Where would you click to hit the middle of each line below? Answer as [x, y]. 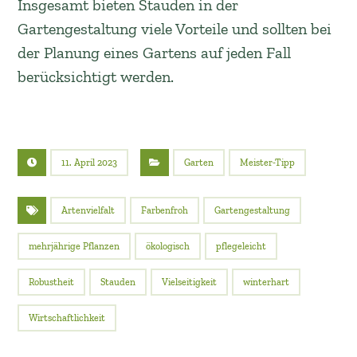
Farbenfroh [165, 210]
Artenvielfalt [88, 210]
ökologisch [168, 246]
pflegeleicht [241, 246]
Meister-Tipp [268, 163]
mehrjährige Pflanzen [75, 246]
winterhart [267, 282]
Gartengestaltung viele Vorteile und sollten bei [175, 29]
